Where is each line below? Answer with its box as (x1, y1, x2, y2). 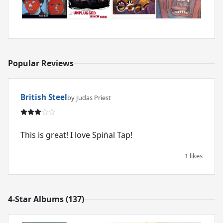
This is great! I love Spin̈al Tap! (20, 129, 132, 141)
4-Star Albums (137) (8, 193, 84, 205)
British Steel (20, 92, 67, 103)
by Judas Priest (67, 93, 111, 103)
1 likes (185, 151, 203, 161)
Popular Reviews (8, 58, 74, 69)
